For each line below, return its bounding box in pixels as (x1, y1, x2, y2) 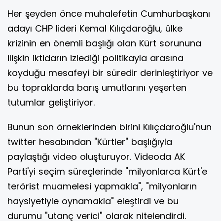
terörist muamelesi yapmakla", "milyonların (7, 180, 197, 193)
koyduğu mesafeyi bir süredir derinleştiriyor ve (7, 67, 213, 79)
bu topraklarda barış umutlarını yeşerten (7, 81, 186, 94)
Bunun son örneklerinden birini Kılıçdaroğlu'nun (7, 121, 212, 134)
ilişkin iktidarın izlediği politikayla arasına (7, 52, 184, 65)
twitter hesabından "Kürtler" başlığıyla (7, 136, 172, 148)
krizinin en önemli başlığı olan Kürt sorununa (7, 37, 201, 50)
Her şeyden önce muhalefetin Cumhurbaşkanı (7, 7, 210, 20)
